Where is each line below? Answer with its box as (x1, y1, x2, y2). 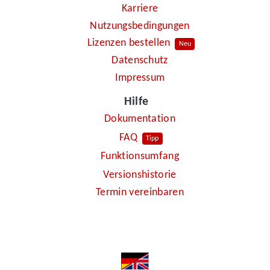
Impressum (115, 72, 165, 84)
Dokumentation (104, 113, 176, 125)
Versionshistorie (103, 169, 177, 181)
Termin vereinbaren (96, 186, 184, 198)
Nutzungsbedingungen (90, 20, 190, 32)
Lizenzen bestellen (87, 37, 171, 49)
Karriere (121, 3, 159, 15)
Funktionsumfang (101, 151, 179, 163)
